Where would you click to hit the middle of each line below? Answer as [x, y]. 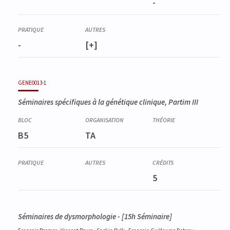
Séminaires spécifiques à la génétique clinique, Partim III [108, 102]
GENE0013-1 [32, 83]
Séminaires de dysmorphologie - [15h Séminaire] [95, 217]
